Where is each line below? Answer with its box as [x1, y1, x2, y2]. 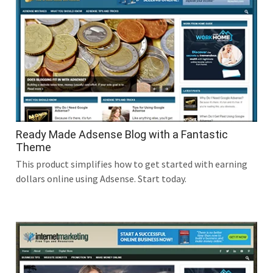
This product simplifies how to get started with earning [16, 157, 247, 170]
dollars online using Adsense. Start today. [16, 172, 186, 185]
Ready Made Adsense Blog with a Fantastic [16, 127, 228, 141]
